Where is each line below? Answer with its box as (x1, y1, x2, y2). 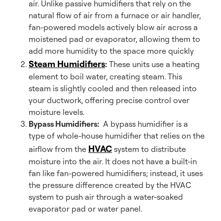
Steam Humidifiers (29, 58, 105, 69)
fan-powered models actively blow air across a (29, 22, 198, 32)
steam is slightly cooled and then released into (29, 83, 197, 93)
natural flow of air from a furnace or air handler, (29, 10, 201, 20)
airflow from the (29, 144, 88, 154)
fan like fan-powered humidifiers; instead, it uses (29, 168, 203, 178)
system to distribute (112, 144, 186, 154)
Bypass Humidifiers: (29, 119, 99, 129)
